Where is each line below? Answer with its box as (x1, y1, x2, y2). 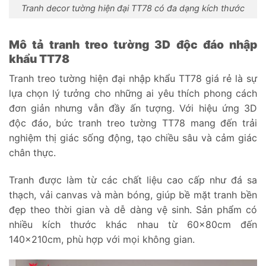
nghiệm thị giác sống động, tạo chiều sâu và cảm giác (9, 132, 257, 144)
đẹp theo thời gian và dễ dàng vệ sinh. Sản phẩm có (9, 203, 257, 216)
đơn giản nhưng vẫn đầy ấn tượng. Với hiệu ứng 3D (9, 102, 257, 115)
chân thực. (9, 147, 56, 159)
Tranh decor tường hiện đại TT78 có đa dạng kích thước (21, 2, 245, 13)
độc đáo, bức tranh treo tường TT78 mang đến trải (9, 117, 257, 129)
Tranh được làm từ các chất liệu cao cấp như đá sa (9, 173, 257, 186)
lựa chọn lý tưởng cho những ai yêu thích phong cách (9, 87, 257, 100)
